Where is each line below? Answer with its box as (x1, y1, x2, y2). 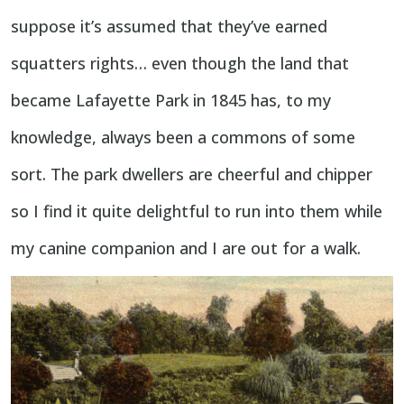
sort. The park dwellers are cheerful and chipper (11, 163, 372, 186)
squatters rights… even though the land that (11, 52, 349, 75)
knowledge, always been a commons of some (11, 126, 355, 149)
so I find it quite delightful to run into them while (11, 200, 382, 223)
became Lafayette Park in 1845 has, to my (11, 89, 331, 112)
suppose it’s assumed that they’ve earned (11, 15, 327, 38)
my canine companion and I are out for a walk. (11, 237, 361, 260)
